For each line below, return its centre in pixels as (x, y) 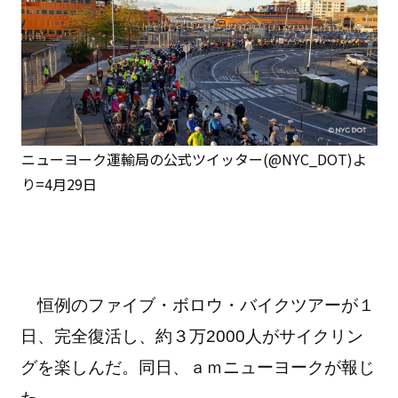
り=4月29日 (59, 183)
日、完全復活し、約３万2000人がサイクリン (192, 336)
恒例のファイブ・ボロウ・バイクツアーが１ (198, 305)
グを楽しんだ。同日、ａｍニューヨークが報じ (198, 367)
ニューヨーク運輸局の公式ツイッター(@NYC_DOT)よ (194, 159)
